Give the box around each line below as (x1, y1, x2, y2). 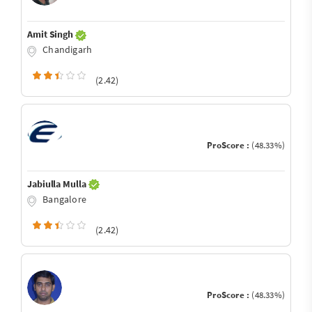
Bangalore (40, 192, 86, 205)
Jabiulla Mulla (27, 177, 88, 190)
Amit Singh (27, 28, 75, 40)
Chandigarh (40, 43, 93, 56)
